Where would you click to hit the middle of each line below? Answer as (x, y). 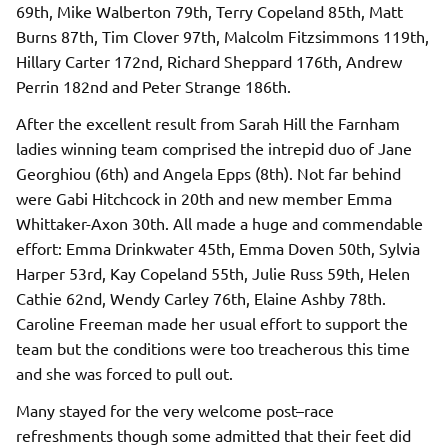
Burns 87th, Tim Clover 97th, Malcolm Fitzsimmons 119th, (222, 35)
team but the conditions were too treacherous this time (213, 347)
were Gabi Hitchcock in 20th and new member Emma (204, 197)
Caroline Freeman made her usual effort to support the (212, 322)
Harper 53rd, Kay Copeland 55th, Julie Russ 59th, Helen (213, 272)
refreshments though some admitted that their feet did (213, 434)
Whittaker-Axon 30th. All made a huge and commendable (219, 222)
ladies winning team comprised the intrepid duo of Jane (214, 147)
